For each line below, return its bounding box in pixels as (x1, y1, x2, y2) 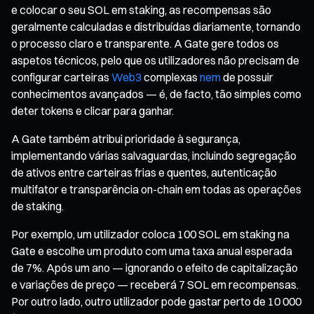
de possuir (221, 69, 273, 84)
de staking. (11, 198, 64, 213)
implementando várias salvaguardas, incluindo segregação (11, 148, 296, 163)
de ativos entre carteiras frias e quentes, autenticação (11, 165, 277, 179)
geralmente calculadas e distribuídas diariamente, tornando (11, 19, 301, 34)
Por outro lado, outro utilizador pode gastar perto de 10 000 (11, 294, 301, 308)
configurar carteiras (11, 69, 111, 84)
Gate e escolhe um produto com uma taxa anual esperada (11, 243, 292, 258)
